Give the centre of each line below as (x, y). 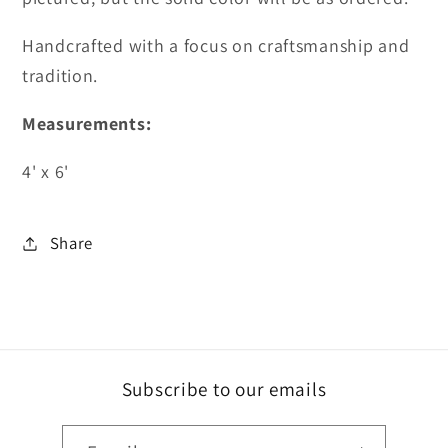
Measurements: (87, 124)
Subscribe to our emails (224, 389)
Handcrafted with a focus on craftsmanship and (216, 46)
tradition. (60, 76)
